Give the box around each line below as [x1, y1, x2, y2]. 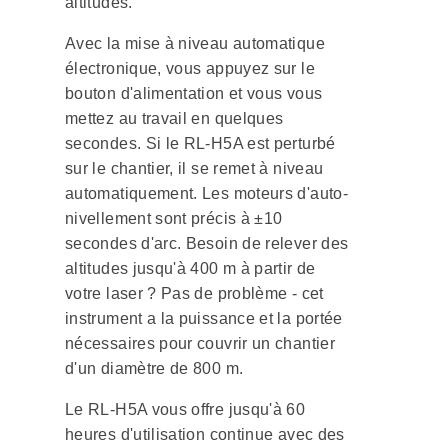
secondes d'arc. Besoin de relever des [65, 235, 349, 253]
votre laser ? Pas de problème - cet [65, 285, 324, 303]
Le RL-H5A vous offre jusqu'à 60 [65, 401, 306, 419]
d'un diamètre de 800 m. [65, 360, 244, 378]
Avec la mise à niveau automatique [65, 35, 325, 53]
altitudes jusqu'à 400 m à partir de [65, 260, 316, 278]
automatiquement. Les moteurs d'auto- [65, 185, 348, 203]
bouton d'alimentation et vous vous [65, 85, 323, 103]
